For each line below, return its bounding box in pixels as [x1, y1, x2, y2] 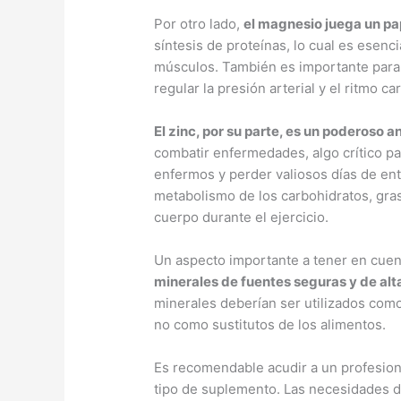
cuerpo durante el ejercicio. [154, 209, 329, 226]
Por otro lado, [154, 15, 244, 33]
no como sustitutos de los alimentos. [154, 316, 387, 334]
